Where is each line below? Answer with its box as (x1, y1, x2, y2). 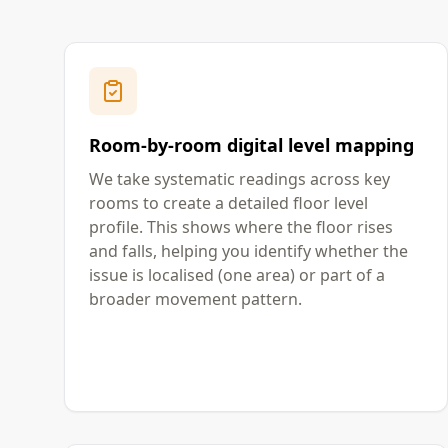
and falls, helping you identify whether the (89, 240, 408, 262)
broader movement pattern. (89, 288, 302, 310)
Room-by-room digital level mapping (89, 133, 414, 157)
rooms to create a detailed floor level (89, 192, 368, 214)
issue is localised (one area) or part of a (89, 264, 385, 286)
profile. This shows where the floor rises (89, 216, 393, 238)
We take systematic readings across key (89, 168, 390, 190)
